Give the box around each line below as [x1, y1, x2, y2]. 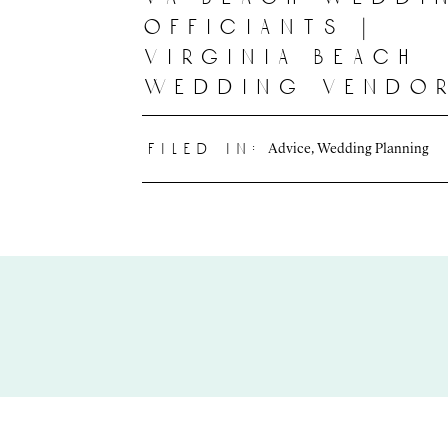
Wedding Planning [317, 139, 429, 155]
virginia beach [144, 44, 418, 70]
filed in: [148, 140, 262, 158]
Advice [268, 139, 311, 155]
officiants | [144, 14, 376, 40]
